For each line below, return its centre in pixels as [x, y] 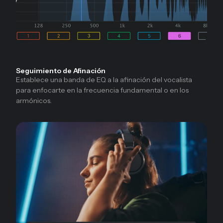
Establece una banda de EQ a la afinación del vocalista [104, 80]
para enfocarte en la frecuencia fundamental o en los [102, 90]
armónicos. [34, 101]
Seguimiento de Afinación [61, 71]
